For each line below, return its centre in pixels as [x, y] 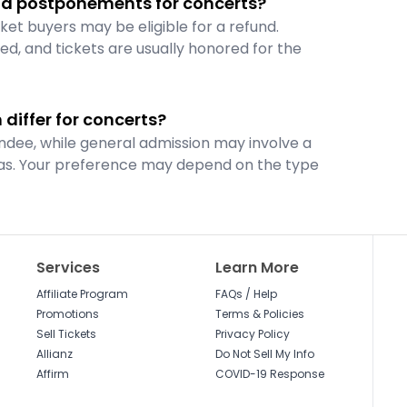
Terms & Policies [259, 314]
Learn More [257, 268]
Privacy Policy [252, 334]
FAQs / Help [246, 294]
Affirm [53, 374]
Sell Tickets [67, 334]
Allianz [55, 354]
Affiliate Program [83, 294]
